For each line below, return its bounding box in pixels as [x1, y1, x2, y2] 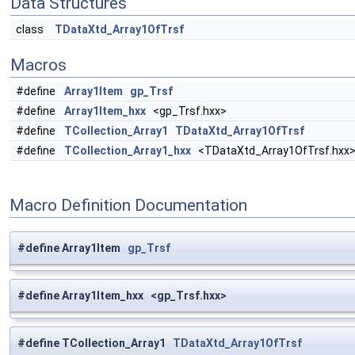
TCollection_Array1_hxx [64, 144, 191, 158]
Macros [10, 55, 67, 75]
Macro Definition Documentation [10, 196, 247, 215]
